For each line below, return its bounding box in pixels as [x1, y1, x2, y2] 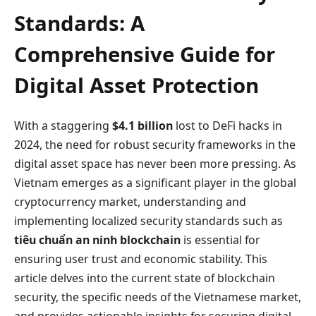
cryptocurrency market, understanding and [14, 193, 246, 209]
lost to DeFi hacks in [173, 117, 282, 133]
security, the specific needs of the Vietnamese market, [14, 288, 301, 305]
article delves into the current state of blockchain [14, 269, 275, 286]
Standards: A [14, 8, 145, 37]
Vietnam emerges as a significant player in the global [14, 174, 296, 190]
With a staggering [14, 117, 112, 133]
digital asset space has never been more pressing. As [14, 155, 296, 171]
